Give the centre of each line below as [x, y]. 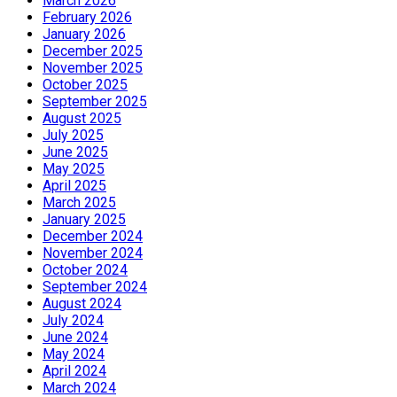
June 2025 [75, 152]
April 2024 [74, 371]
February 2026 [87, 18]
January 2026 [84, 35]
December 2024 [93, 237]
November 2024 [93, 253]
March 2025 [79, 203]
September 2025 [95, 102]
